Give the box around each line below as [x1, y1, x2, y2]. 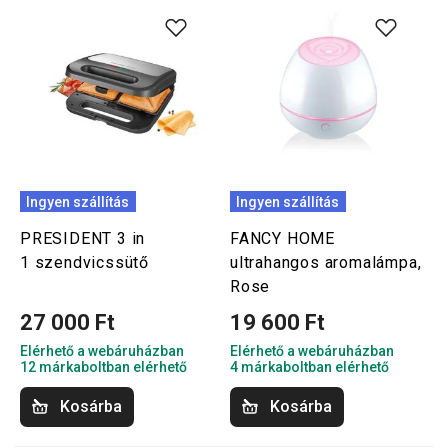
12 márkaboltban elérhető [20, 359, 187, 375]
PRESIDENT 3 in [20, 229, 146, 248]
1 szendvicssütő [20, 253, 150, 272]
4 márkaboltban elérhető [230, 359, 389, 375]
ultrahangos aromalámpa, [230, 253, 422, 272]
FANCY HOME [230, 229, 336, 248]
